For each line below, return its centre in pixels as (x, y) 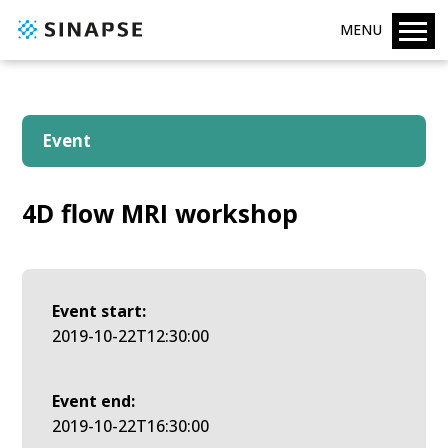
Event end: (94, 401)
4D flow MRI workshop (160, 213)
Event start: (99, 311)
